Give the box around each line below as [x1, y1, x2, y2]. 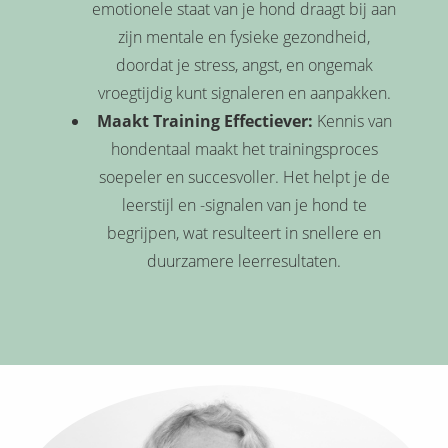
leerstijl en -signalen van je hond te [121, 194, 367, 217]
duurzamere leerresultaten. [147, 250, 341, 273]
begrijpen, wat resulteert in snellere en [107, 222, 381, 245]
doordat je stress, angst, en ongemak [115, 54, 373, 77]
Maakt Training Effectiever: [96, 110, 313, 133]
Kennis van [312, 110, 392, 133]
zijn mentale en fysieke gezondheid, [118, 26, 370, 49]
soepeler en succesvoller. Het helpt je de [98, 166, 390, 189]
